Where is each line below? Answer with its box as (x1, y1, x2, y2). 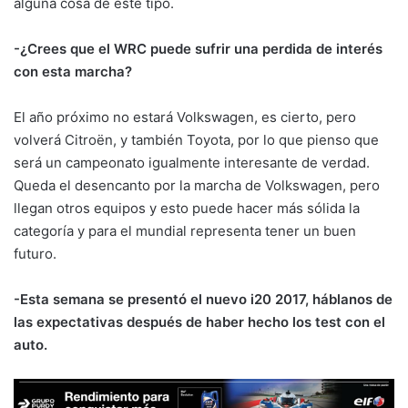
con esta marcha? (14, 62, 132, 80)
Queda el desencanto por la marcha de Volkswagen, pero (14, 176, 380, 194)
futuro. (14, 244, 56, 262)
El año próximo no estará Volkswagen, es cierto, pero (14, 107, 356, 126)
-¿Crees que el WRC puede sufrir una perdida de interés (14, 39, 382, 57)
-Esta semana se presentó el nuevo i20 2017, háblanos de (14, 290, 393, 308)
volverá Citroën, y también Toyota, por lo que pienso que (14, 130, 379, 148)
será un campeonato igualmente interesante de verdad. (14, 153, 370, 171)
